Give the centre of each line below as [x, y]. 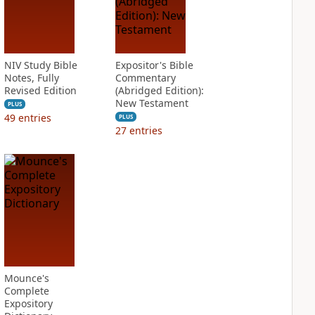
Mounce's [26, 278]
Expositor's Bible [154, 65]
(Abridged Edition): [159, 90]
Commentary [145, 78]
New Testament [152, 103]
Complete [26, 291]
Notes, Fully [31, 78]
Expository [28, 303]
